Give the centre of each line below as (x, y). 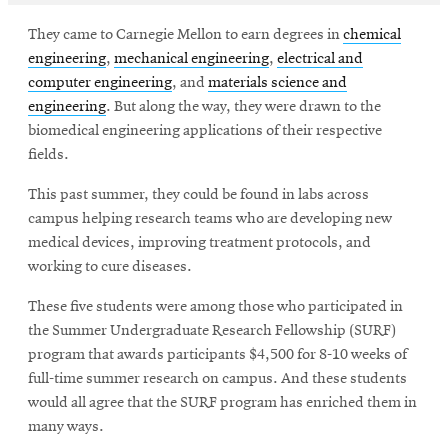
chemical (372, 35)
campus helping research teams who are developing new (210, 219)
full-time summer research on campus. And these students (217, 379)
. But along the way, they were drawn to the (243, 107)
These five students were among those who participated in (215, 307)
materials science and (277, 83)
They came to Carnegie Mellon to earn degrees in (185, 35)
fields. (48, 155)
